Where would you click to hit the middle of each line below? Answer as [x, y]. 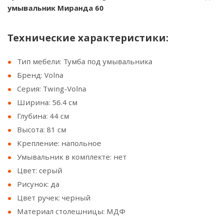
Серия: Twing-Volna [52, 89]
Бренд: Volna [40, 75]
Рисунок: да [38, 184]
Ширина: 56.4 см [47, 102]
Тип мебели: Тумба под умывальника [85, 61]
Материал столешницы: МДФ [71, 211]
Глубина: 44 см [43, 116]
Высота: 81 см [42, 129]
